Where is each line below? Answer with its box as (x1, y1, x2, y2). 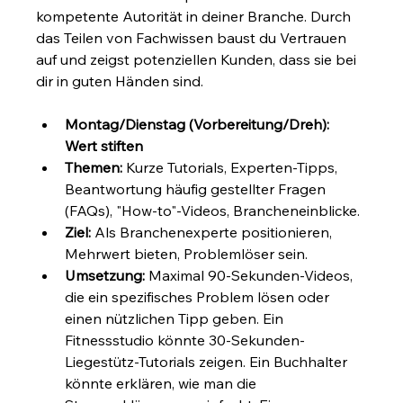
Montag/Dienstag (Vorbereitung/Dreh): (65, 114, 334, 133)
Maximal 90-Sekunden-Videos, (145, 265, 357, 284)
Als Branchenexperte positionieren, (91, 222, 336, 241)
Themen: (65, 157, 123, 176)
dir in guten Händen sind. (36, 71, 204, 90)
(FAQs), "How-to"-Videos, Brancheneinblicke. (65, 201, 361, 219)
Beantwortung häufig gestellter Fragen (65, 179, 330, 198)
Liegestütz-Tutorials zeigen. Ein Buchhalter (65, 352, 352, 371)
